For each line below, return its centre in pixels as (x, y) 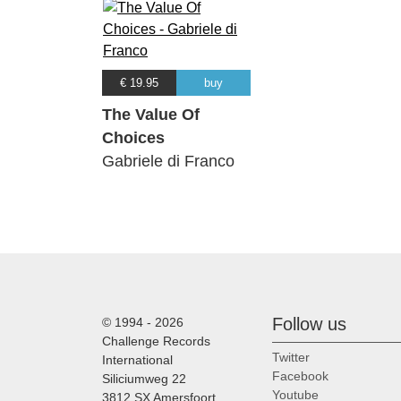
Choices (133, 138)
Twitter (291, 357)
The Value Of (151, 115)
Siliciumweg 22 (144, 379)
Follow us (309, 324)
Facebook (300, 375)
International (137, 360)
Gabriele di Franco (168, 162)
